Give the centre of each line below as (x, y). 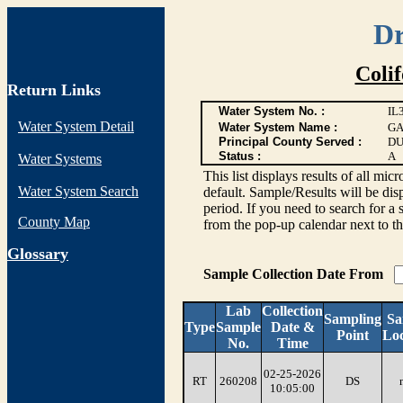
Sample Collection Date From (295, 274)
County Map (54, 222)
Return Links (54, 90)
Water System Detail (76, 126)
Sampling (353, 319)
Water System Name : (278, 127)
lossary (44, 254)
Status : (239, 156)
